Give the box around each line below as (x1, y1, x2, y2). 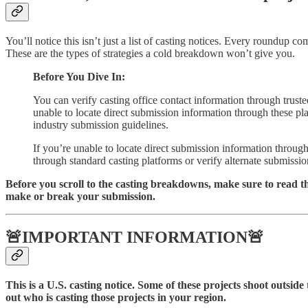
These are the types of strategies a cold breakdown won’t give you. (5, 47, 295, 59)
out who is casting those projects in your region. (5, 291, 226, 304)
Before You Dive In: (33, 70, 125, 82)
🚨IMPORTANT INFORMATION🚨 (5, 228, 264, 247)
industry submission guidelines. (33, 118, 168, 131)
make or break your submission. (5, 190, 155, 202)
